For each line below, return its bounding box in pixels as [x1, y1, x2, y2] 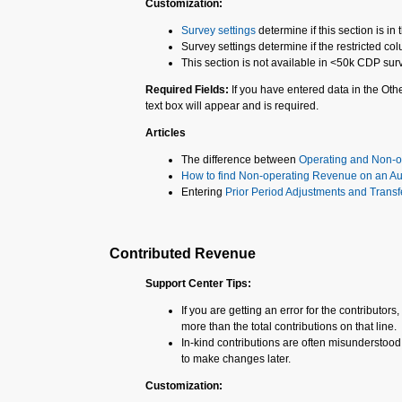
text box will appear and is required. [145, 100, 319, 112]
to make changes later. [181, 353, 291, 365]
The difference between [181, 153, 299, 166]
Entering [181, 186, 225, 198]
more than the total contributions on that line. [181, 320, 397, 333]
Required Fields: [145, 83, 232, 96]
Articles [145, 127, 186, 139]
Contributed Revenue [109, 246, 256, 261]
